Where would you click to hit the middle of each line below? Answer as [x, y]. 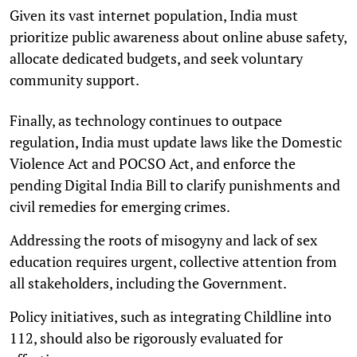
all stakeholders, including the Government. [148, 282]
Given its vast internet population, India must [154, 15]
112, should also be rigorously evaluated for [146, 337]
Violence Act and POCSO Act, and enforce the [153, 163]
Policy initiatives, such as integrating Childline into [171, 316]
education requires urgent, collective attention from [173, 261]
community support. [75, 79]
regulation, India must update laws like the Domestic [176, 141]
